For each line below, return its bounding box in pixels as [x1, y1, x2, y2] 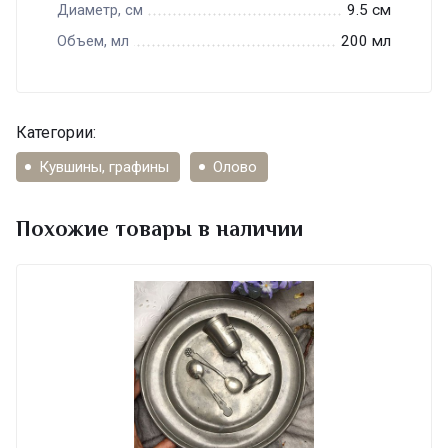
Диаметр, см [57, 2, 143, 20]
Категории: [16, 123, 96, 143]
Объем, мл [57, 33, 129, 51]
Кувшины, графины [39, 158, 169, 177]
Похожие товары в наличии [16, 216, 303, 242]
